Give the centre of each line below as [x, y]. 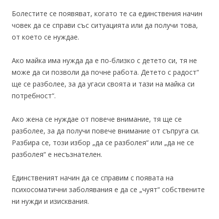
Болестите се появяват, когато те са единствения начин [107, 13]
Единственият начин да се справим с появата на [93, 178]
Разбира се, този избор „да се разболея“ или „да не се [103, 142]
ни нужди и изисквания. [50, 201]
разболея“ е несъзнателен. [57, 154]
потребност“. [34, 96]
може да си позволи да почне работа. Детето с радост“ [105, 72]
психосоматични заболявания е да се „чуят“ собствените [108, 189]
